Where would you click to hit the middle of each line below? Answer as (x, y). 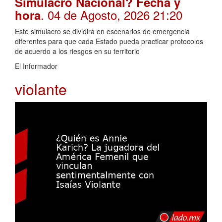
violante (41, 89)
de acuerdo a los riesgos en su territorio (77, 51)
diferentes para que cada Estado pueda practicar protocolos (109, 41)
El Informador (36, 66)
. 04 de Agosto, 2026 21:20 (111, 15)
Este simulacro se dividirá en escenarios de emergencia (102, 31)
